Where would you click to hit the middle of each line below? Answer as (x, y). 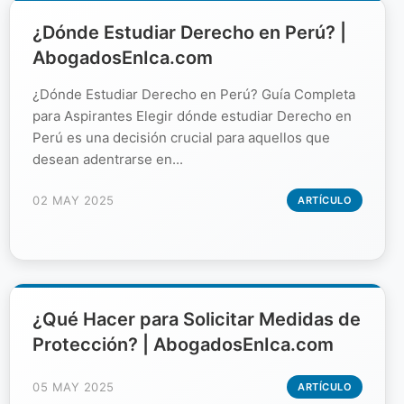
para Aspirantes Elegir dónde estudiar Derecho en (192, 115)
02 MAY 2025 (73, 200)
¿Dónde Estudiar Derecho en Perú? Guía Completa (194, 94)
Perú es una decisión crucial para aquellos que (181, 137)
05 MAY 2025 (73, 386)
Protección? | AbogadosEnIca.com (183, 344)
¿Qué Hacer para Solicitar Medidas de (197, 319)
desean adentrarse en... (108, 159)
